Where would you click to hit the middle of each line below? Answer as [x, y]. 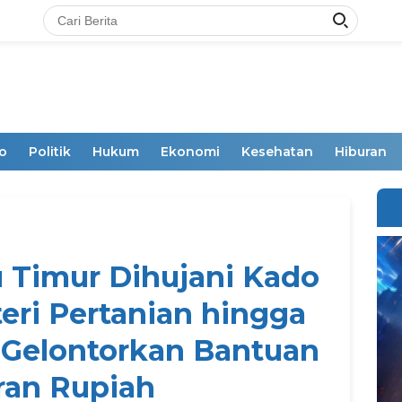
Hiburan [361, 152]
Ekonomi [190, 152]
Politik [50, 152]
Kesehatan [277, 152]
